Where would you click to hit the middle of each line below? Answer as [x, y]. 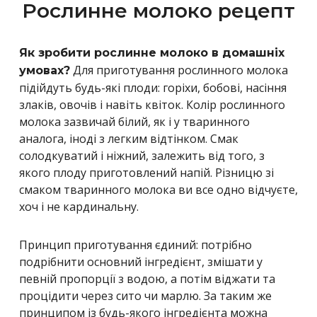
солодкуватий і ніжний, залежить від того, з [142, 155]
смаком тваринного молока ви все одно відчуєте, [158, 189]
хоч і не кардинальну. [79, 206]
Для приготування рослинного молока [179, 70]
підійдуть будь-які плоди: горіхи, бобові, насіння [153, 87]
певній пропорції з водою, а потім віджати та [147, 278]
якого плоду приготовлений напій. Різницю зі [146, 172]
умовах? [45, 70]
